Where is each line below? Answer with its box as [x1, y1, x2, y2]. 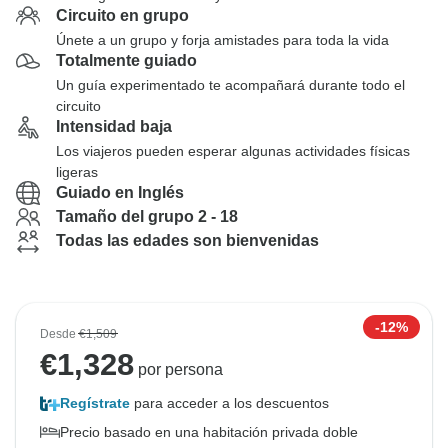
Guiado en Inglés [56, 184, 184, 201]
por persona [134, 361, 223, 378]
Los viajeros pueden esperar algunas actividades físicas [56, 143, 410, 159]
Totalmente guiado [56, 52, 197, 69]
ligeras [56, 164, 98, 180]
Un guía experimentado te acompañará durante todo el [56, 77, 405, 93]
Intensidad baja [56, 118, 172, 135]
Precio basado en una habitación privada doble [60, 424, 358, 440]
